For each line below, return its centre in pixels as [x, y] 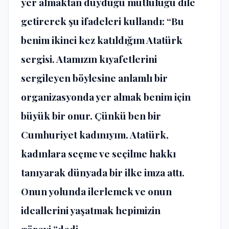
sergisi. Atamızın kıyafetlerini [89, 59]
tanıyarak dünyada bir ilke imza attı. [103, 173]
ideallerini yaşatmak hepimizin [91, 210]
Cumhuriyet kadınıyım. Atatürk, [95, 135]
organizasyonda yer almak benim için [106, 97]
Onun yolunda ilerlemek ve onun [96, 191]
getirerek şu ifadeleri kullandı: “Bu [102, 21]
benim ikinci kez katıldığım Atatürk [102, 40]
